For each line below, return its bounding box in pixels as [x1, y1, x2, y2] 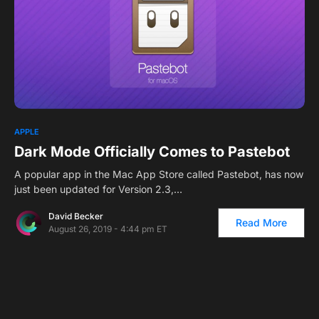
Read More [236, 216, 287, 229]
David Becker [48, 210, 103, 221]
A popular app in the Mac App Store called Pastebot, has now [14, 167, 303, 180]
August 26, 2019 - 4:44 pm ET [48, 223, 167, 234]
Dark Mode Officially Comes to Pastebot [14, 142, 290, 160]
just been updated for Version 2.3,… [14, 182, 182, 195]
